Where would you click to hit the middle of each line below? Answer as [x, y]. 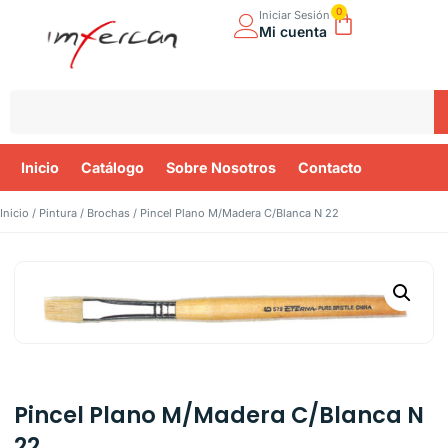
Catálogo [112, 167]
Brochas [108, 213]
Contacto [330, 167]
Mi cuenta [293, 31]
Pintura [58, 213]
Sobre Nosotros [221, 167]
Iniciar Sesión [294, 15]
